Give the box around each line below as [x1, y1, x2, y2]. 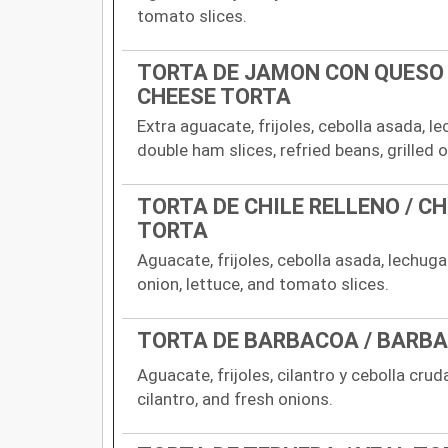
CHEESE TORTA [137, 83, 291, 109]
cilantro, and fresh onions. [137, 388, 333, 409]
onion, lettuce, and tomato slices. [137, 273, 389, 294]
